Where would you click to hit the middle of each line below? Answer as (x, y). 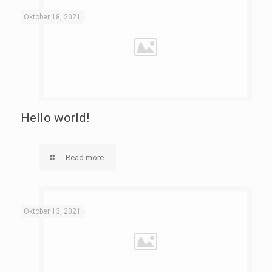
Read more (84, 158)
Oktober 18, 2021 (52, 17)
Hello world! (55, 118)
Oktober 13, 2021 (52, 211)
